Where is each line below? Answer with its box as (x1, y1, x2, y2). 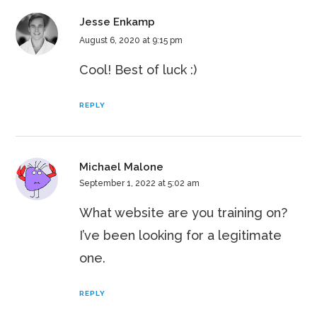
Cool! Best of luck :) (79, 62, 197, 78)
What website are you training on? (79, 205, 288, 221)
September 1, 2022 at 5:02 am (79, 178, 200, 189)
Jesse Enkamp (79, 16, 156, 29)
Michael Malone (79, 161, 164, 174)
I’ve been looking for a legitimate (79, 228, 282, 243)
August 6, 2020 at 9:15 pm (79, 35, 183, 46)
